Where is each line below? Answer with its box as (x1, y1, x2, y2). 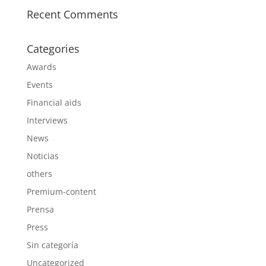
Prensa (26, 203, 54, 215)
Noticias (26, 150, 59, 161)
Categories (26, 41, 80, 56)
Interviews (26, 114, 68, 126)
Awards (26, 61, 56, 72)
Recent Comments (26, 7, 118, 21)
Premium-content (26, 185, 96, 197)
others (26, 167, 52, 179)
